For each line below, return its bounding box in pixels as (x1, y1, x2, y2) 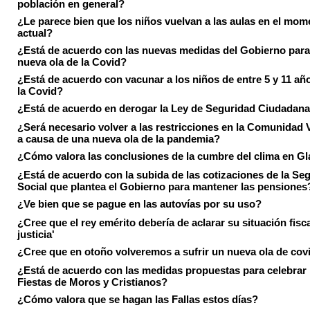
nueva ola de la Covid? (17, 56, 127, 66)
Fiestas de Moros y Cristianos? (17, 276, 167, 286)
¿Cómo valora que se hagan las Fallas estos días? (17, 293, 258, 305)
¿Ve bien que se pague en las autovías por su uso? (17, 198, 262, 210)
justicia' (17, 228, 55, 239)
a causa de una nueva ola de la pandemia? (17, 133, 220, 143)
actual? (17, 27, 53, 37)
